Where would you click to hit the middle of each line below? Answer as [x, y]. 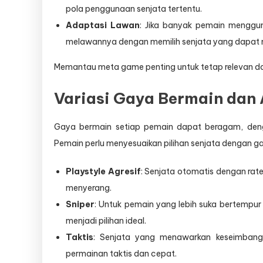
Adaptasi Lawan [103, 25]
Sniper [80, 204]
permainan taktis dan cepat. [121, 253]
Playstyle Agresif [103, 171]
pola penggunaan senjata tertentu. [134, 9]
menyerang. [89, 188]
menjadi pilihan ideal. [106, 220]
